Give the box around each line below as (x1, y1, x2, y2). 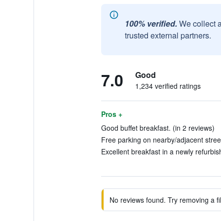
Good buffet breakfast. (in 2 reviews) (101, 123, 215, 133)
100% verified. (124, 18, 177, 29)
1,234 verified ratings (135, 81, 201, 91)
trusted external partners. (124, 30, 211, 41)
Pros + (101, 109, 122, 119)
